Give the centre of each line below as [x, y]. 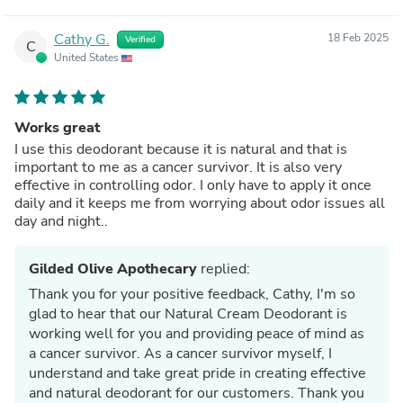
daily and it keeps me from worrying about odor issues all [200, 203]
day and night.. [61, 221]
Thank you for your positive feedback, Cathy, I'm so [192, 294]
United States [88, 57]
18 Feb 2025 [358, 37]
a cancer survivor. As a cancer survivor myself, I [180, 353]
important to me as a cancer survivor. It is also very [135, 167]
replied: [224, 269]
